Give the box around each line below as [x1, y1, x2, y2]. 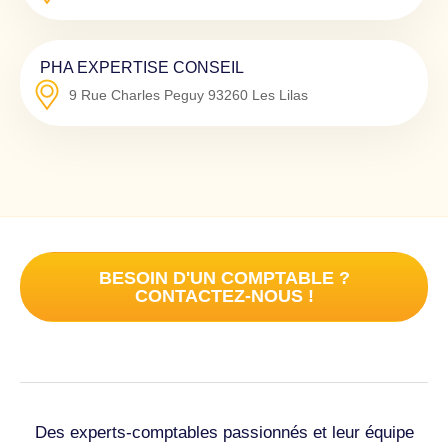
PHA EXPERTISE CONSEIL [40, 57, 244, 76]
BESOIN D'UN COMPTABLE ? [98, 267, 350, 288]
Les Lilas [252, 86, 308, 103]
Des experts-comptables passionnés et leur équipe [34, 422, 414, 442]
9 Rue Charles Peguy [69, 86, 204, 103]
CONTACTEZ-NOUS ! [134, 285, 314, 306]
